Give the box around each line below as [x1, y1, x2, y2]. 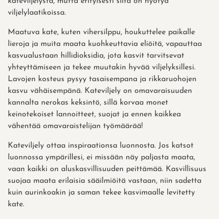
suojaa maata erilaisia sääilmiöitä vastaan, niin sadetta [8, 177, 201, 185]
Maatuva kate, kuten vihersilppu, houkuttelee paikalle [8, 28, 195, 37]
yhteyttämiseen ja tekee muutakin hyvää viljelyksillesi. [8, 64, 196, 72]
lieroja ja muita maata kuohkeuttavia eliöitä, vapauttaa [8, 40, 202, 48]
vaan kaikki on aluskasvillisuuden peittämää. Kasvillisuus [8, 165, 206, 174]
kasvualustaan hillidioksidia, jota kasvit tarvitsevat [8, 52, 184, 60]
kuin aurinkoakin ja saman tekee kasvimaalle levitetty [8, 189, 195, 197]
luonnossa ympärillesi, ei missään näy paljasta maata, [8, 153, 195, 162]
